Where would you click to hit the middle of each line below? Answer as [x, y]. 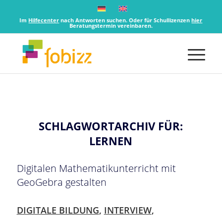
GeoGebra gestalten [61, 182]
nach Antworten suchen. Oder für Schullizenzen [125, 20]
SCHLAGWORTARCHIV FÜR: [111, 126]
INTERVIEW [128, 210]
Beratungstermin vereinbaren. [111, 26]
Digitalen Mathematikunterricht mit [96, 168]
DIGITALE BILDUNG [58, 210]
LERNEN [111, 141]
